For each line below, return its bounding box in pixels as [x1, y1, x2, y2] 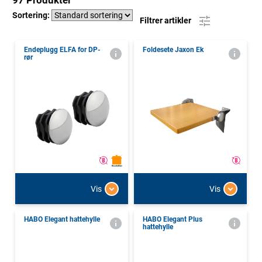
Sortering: [12, 11, 51, 20]
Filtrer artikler [140, 15, 193, 25]
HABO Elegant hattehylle [24, 215, 100, 224]
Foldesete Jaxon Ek [143, 46, 204, 54]
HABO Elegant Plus [143, 215, 202, 224]
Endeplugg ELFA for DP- [24, 46, 101, 54]
